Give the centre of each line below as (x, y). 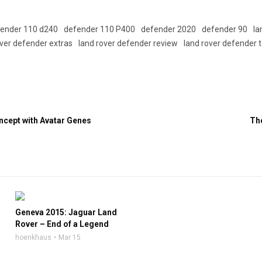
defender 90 (225, 29)
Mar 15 (69, 237)
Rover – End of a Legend (62, 224)
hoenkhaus (33, 237)
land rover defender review (128, 43)
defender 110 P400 (100, 29)
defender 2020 (169, 29)
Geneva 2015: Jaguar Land (66, 212)
